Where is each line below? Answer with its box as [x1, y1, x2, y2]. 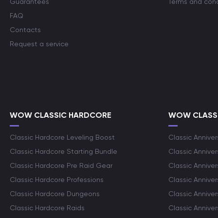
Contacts [10, 26, 41, 34]
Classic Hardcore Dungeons [10, 190, 100, 198]
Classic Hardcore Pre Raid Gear [10, 162, 112, 169]
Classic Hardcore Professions [10, 176, 104, 183]
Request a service [10, 40, 69, 48]
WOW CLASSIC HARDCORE [10, 110, 111, 120]
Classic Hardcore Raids [10, 204, 85, 212]
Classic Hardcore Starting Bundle [10, 147, 117, 155]
